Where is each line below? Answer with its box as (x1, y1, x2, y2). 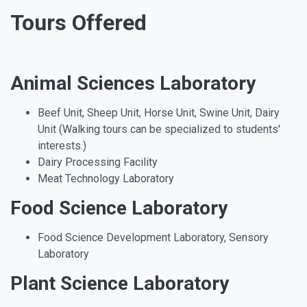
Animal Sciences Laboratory (10, 72, 256, 95)
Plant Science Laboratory (10, 272, 229, 295)
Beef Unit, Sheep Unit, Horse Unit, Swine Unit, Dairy (38, 106, 280, 120)
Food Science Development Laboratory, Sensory (38, 231, 269, 245)
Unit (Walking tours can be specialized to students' (38, 123, 280, 136)
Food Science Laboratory (10, 197, 228, 220)
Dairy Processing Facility (38, 156, 158, 169)
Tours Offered (10, 10, 147, 36)
